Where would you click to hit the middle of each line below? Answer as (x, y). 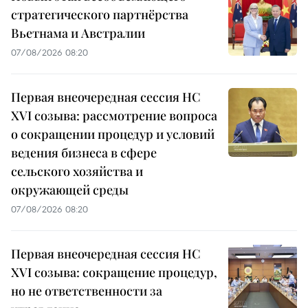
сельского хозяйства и (77, 171)
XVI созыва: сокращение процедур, (114, 272)
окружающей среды (70, 189)
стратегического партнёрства (100, 14)
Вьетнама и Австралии (78, 33)
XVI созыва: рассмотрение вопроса (114, 115)
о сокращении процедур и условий (113, 134)
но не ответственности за (87, 290)
